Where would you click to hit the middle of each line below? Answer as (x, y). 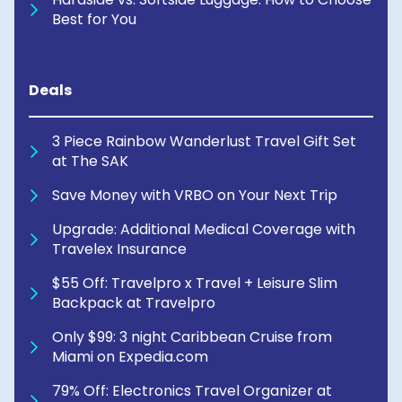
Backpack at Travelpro (134, 303)
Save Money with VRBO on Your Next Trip (195, 196)
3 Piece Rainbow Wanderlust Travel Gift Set (204, 142)
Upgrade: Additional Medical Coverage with (204, 230)
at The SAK (90, 162)
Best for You (94, 20)
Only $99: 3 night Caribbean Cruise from (192, 337)
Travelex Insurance (119, 249)
